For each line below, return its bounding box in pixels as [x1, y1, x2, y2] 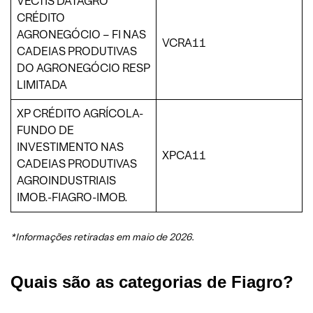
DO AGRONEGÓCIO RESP [17, 60, 150, 75]
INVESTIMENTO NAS [17, 139, 124, 154]
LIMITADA [17, 77, 67, 92]
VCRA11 [162, 35, 206, 50]
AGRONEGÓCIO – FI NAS [17, 27, 146, 42]
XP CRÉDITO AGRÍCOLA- [17, 105, 143, 121]
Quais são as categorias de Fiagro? [10, 272, 293, 291]
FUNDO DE [17, 122, 74, 138]
